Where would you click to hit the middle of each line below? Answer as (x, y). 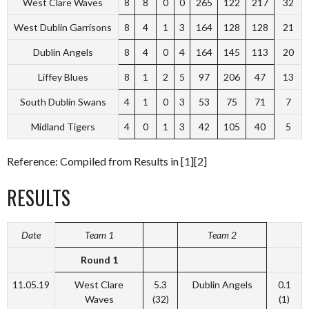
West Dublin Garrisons (63, 28)
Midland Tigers (63, 127)
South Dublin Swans (63, 102)
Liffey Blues (63, 77)
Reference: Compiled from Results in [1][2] (107, 161)
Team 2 (222, 235)
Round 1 (99, 260)
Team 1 (99, 235)
